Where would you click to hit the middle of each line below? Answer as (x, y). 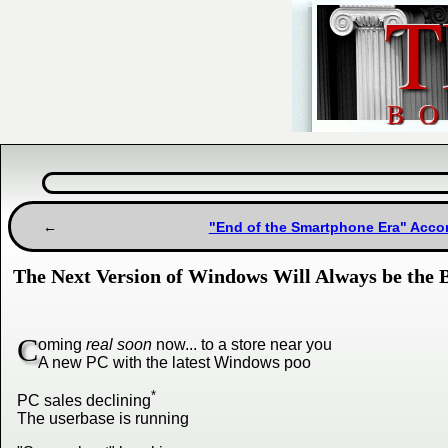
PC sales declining (84, 401)
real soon (119, 345)
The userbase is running (103, 419)
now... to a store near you (242, 345)
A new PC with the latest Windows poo (174, 363)
